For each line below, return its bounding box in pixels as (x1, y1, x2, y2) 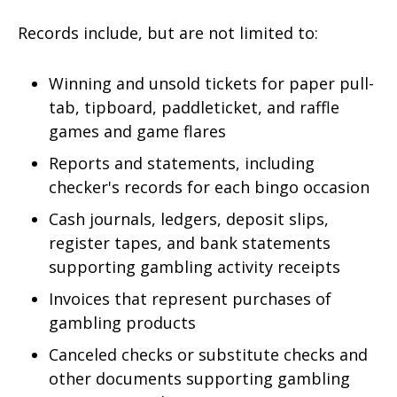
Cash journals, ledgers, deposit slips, (48, 207, 329, 230)
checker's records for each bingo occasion (48, 175, 370, 198)
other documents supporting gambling (48, 367, 350, 389)
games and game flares (48, 120, 226, 142)
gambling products (48, 311, 196, 333)
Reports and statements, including (48, 152, 315, 174)
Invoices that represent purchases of (48, 287, 331, 309)
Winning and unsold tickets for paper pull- (48, 72, 374, 94)
